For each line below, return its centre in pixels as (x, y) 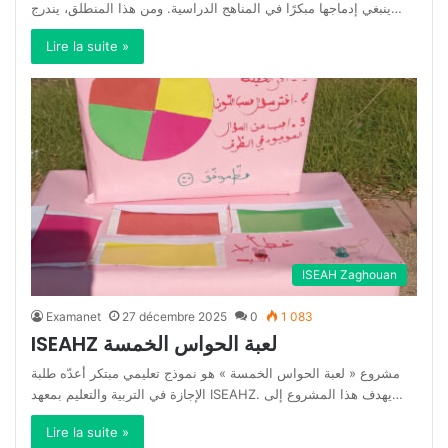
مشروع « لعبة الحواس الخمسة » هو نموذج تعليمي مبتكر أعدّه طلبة (215, 373)
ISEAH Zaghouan (349, 275)
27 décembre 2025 (174, 317)
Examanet (73, 317)
